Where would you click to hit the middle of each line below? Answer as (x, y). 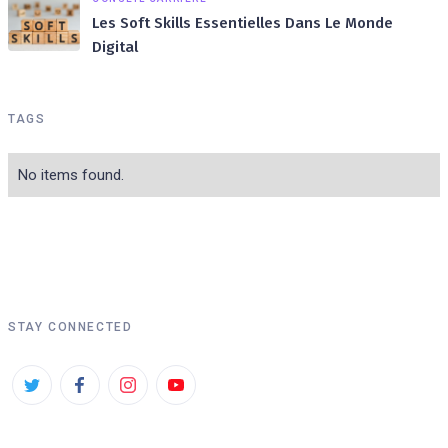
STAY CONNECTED (70, 326)
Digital (115, 46)
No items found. (71, 174)
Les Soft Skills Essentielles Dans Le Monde (242, 22)
